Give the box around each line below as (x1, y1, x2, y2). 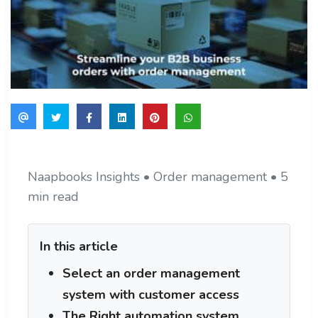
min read (28, 188, 79, 206)
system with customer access (62, 286, 239, 304)
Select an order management (62, 265, 240, 283)
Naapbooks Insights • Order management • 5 (28, 168, 288, 186)
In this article (40, 238, 118, 256)
